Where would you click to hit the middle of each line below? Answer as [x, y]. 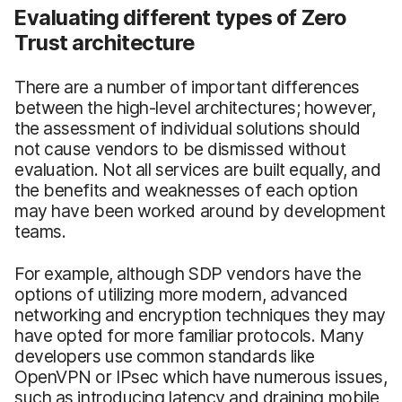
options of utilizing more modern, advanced [181, 294]
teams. [40, 231]
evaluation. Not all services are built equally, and [198, 169]
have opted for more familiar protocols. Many [189, 335]
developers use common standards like [165, 356]
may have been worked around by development [200, 210]
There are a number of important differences [187, 87]
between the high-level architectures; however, [195, 107]
